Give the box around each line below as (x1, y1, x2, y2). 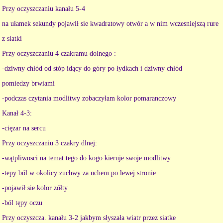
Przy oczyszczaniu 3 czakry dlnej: (2, 139, 97, 147)
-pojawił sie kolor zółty (2, 184, 68, 192)
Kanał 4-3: (2, 110, 32, 117)
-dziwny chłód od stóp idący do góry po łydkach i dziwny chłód (2, 65, 182, 73)
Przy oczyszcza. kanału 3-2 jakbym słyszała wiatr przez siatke (2, 214, 176, 222)
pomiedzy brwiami (2, 80, 55, 88)
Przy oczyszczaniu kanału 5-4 (2, 5, 85, 13)
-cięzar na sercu (2, 124, 46, 132)
